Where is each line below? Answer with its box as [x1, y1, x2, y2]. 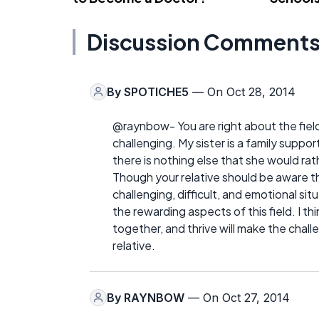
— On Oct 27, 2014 [184, 290, 290, 305]
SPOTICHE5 [124, 84, 189, 99]
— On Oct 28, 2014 [189, 84, 296, 99]
